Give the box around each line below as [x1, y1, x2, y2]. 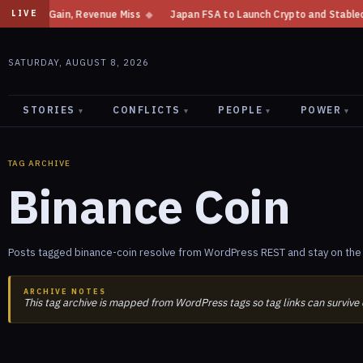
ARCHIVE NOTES [23, 287, 106, 296]
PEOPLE [218, 104, 263, 116]
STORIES [23, 104, 75, 116]
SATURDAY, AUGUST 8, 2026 [8, 57, 149, 68]
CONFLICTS [113, 104, 181, 116]
